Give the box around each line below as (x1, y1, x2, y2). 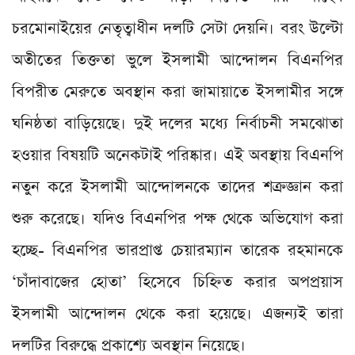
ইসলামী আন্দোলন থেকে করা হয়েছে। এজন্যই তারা (12, 303, 343, 326)
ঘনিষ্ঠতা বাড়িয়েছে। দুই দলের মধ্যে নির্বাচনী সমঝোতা (12, 113, 343, 136)
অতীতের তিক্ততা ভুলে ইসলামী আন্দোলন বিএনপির (12, 49, 343, 72)
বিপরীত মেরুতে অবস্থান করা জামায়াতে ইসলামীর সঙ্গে (12, 81, 343, 104)
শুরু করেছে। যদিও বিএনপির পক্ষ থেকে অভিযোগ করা (12, 208, 343, 231)
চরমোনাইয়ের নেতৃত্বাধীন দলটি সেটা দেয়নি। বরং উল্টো (12, 17, 343, 40)
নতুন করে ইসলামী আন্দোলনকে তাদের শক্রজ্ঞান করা (12, 176, 343, 199)
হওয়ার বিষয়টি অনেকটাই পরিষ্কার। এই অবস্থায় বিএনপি (12, 144, 343, 167)
